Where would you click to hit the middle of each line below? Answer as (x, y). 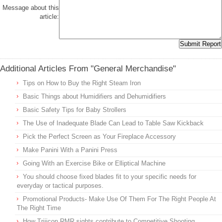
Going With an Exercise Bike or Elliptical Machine (94, 163)
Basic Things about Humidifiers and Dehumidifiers (94, 96)
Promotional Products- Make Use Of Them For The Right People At (119, 199)
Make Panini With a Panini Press (70, 150)
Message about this (31, 8)
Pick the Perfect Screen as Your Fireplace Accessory (99, 137)
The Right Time (39, 208)
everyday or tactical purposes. (60, 186)
